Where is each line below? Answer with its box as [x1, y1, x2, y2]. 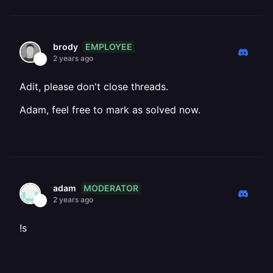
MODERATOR [83, 182, 138, 193]
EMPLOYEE [85, 41, 132, 52]
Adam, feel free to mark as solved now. [19, 104, 200, 116]
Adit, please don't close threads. [19, 80, 168, 93]
